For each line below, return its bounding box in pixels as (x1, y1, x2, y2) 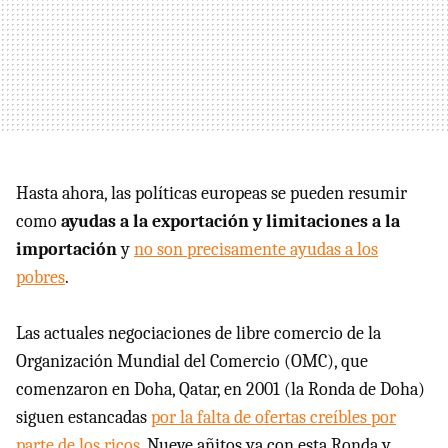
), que (327, 351, 368, 372)
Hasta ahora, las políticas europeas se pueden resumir (16, 183, 407, 204)
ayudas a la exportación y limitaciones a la (61, 211, 400, 232)
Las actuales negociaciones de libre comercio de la (16, 323, 381, 344)
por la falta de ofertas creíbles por (151, 407, 396, 428)
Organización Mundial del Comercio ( (16, 351, 291, 372)
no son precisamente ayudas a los (134, 239, 378, 260)
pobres (16, 267, 65, 288)
